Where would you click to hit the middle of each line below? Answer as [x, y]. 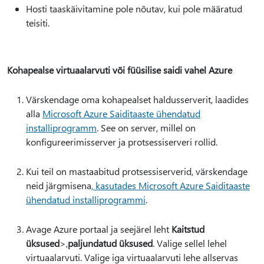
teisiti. [38, 23]
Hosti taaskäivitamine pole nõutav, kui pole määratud [134, 9]
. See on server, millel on [146, 128]
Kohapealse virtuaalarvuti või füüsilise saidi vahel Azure [120, 70]
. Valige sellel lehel [190, 243]
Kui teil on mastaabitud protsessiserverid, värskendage [137, 171]
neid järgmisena [59, 185]
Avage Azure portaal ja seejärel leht [99, 229]
